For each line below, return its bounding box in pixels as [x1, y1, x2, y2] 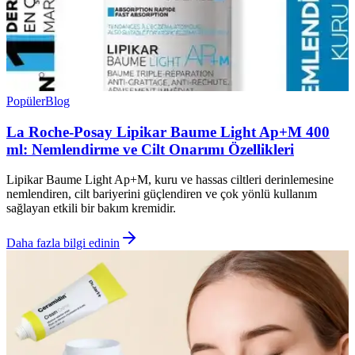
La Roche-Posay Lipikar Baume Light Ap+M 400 [6, 123, 330, 140]
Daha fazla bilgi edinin [6, 236, 120, 250]
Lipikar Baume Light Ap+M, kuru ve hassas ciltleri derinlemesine [6, 173, 334, 187]
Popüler [6, 94, 45, 108]
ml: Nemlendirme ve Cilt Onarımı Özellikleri [6, 140, 294, 158]
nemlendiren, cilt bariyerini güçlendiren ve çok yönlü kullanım [6, 187, 317, 201]
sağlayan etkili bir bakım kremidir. [6, 201, 176, 216]
